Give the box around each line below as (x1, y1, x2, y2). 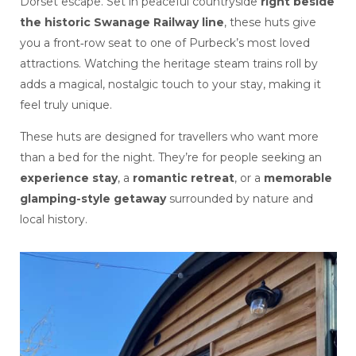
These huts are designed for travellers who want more (19, 130, 319, 144)
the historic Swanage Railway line (19, 15, 224, 29)
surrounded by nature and (165, 192, 313, 206)
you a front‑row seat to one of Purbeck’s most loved (19, 36, 310, 50)
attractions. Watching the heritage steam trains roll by (19, 56, 318, 71)
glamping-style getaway (19, 192, 166, 206)
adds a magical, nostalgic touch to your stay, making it (19, 77, 321, 91)
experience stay (19, 171, 118, 185)
